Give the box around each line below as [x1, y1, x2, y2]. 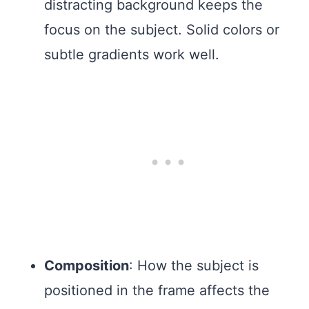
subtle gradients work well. [44, 46, 219, 63]
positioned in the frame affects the [44, 281, 270, 299]
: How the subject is [129, 257, 259, 274]
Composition [44, 257, 129, 274]
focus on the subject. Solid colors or [44, 21, 279, 38]
